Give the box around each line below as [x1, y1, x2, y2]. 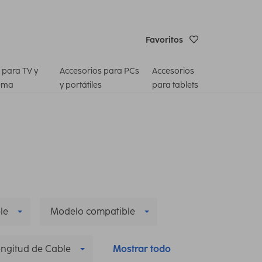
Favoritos [146, 35, 183, 45]
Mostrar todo [113, 243, 171, 254]
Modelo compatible [50, 205, 135, 217]
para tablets [152, 80, 199, 90]
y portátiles [60, 80, 102, 90]
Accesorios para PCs [60, 65, 140, 76]
